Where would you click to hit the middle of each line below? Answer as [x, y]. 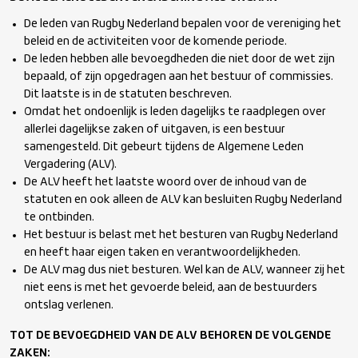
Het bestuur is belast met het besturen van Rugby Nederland [181, 235]
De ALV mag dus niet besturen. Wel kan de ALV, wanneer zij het [185, 270]
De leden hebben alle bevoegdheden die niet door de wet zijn [180, 59]
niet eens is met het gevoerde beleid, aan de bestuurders [171, 288]
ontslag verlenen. [69, 305]
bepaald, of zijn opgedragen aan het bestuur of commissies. [179, 77]
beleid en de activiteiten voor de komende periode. [156, 42]
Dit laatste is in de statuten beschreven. [128, 94]
